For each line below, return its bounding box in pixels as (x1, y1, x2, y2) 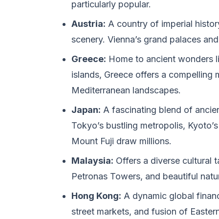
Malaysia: (71, 155, 113, 166)
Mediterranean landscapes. (71, 85, 181, 95)
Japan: (71, 105, 101, 115)
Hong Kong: (71, 191, 121, 201)
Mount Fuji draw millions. (71, 136, 172, 146)
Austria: (71, 19, 106, 29)
